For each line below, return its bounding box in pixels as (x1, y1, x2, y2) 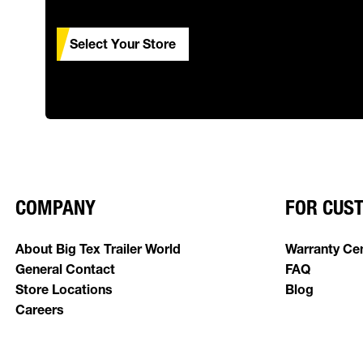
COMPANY (15, 195, 96, 220)
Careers (15, 301, 64, 318)
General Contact (15, 261, 115, 278)
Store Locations (15, 281, 113, 298)
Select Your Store (70, 36, 176, 53)
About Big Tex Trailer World (15, 241, 181, 258)
